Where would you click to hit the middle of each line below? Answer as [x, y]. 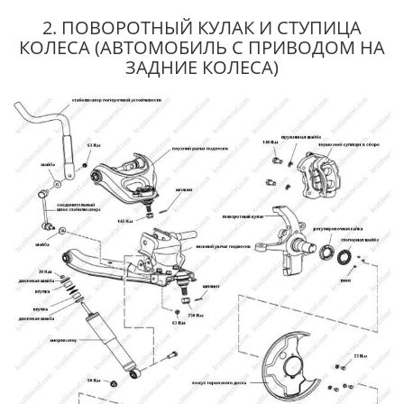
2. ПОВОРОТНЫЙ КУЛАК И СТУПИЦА [202, 28]
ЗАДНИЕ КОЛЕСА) [202, 67]
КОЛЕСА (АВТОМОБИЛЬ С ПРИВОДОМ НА [202, 47]
